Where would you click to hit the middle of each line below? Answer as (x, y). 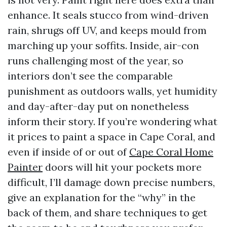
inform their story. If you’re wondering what (112, 121)
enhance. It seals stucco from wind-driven (108, 15)
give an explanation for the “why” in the (102, 197)
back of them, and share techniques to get (107, 213)
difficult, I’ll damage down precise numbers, (111, 182)
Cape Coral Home (171, 152)
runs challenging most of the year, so (96, 61)
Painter (25, 167)
